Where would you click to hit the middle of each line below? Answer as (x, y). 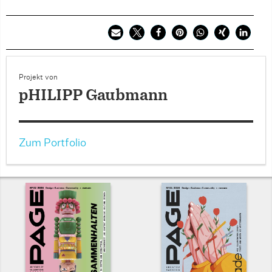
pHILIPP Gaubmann (93, 96)
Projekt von (38, 77)
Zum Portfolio (53, 143)
